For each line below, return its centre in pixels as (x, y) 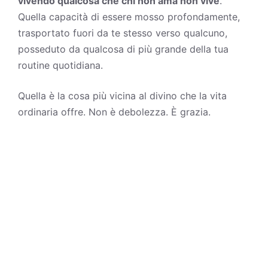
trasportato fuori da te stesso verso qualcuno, (123, 33)
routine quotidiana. (60, 65)
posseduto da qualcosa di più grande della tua (123, 49)
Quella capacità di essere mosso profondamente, (129, 16)
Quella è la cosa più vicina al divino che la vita (122, 95)
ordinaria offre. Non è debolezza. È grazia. (114, 112)
